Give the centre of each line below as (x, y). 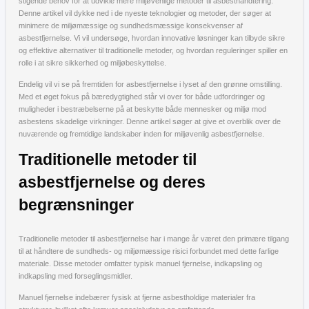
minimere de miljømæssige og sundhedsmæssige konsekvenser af (131, 26)
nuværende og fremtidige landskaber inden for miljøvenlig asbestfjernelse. (141, 134)
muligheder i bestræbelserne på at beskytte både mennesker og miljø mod (142, 109)
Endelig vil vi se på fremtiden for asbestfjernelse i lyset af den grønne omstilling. (150, 84)
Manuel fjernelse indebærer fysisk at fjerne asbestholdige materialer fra (137, 297)
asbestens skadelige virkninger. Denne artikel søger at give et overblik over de (150, 121)
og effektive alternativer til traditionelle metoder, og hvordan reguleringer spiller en (153, 50)
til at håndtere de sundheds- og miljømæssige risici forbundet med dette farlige (149, 251)
